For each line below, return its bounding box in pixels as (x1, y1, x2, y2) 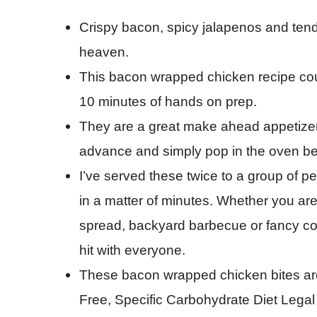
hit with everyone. (79, 243, 185, 258)
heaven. (79, 45, 132, 59)
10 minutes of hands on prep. (79, 94, 260, 109)
